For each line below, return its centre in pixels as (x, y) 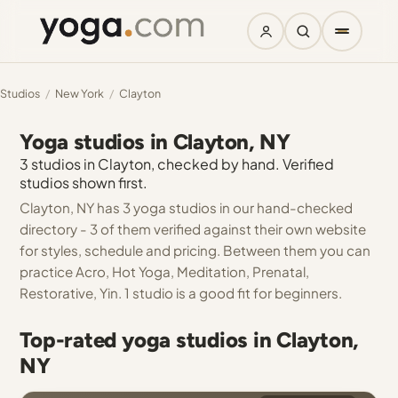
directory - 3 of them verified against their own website (193, 229)
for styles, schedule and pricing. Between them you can (195, 250)
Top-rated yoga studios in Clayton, (190, 340)
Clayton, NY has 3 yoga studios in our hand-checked (187, 207)
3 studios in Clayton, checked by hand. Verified (177, 164)
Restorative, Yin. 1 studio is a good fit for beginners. (181, 293)
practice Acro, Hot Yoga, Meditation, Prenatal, (165, 271)
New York (80, 93)
